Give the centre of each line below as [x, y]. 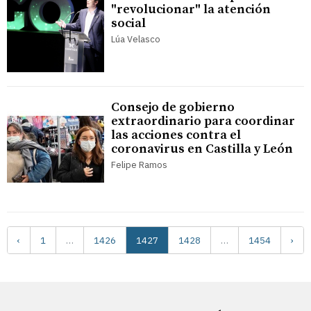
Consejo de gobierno [173, 108]
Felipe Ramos [139, 165]
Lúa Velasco [136, 40]
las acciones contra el [176, 135]
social [128, 24]
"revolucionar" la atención [191, 10]
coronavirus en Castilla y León [202, 149]
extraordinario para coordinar [203, 121]
